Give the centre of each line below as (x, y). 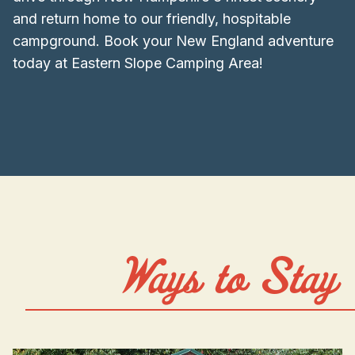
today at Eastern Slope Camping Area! (138, 63)
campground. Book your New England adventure (173, 41)
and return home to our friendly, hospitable (152, 19)
